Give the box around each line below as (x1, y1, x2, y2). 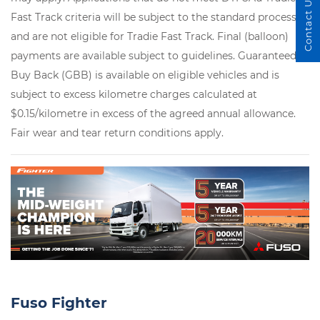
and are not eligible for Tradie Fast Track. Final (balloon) (11, 30, 289, 44)
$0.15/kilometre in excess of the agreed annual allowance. (11, 107, 296, 121)
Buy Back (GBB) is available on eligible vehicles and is (11, 69, 279, 82)
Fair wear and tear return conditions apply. (11, 126, 224, 140)
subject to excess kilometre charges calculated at (11, 88, 257, 101)
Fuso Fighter (11, 294, 107, 311)
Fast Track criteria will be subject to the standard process (11, 11, 296, 24)
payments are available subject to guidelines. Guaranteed (11, 49, 296, 63)
